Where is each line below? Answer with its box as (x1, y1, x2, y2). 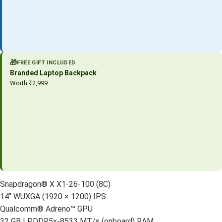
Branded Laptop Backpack (10, 68, 97, 77)
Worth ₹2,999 (10, 79, 48, 87)
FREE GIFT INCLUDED (17, 59, 76, 66)
